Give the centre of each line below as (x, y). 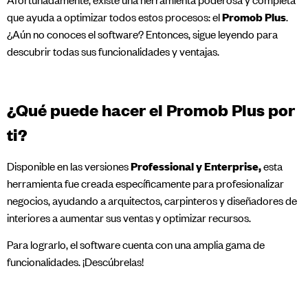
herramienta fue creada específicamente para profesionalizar (145, 183)
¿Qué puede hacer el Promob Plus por (151, 109)
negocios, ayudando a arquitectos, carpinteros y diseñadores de (152, 200)
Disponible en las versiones (69, 166)
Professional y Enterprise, (196, 166)
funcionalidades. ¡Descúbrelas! (75, 262)
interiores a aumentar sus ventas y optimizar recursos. (129, 218)
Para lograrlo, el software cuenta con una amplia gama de (136, 244)
